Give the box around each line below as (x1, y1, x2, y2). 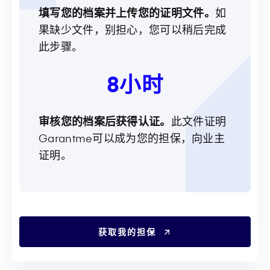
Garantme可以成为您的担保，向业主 (39, 130, 225, 145)
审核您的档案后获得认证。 (39, 113, 171, 128)
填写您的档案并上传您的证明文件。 (39, 4, 215, 20)
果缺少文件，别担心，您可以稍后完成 (39, 21, 227, 37)
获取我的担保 (98, 225, 156, 237)
